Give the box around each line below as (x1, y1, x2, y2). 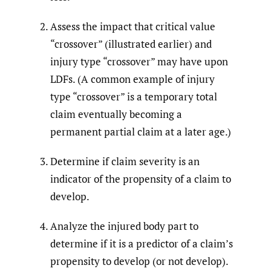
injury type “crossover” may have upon (50, 54, 228, 68)
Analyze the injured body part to (50, 218, 198, 233)
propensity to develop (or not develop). (50, 253, 229, 268)
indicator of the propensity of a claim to (50, 171, 231, 186)
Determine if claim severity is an (50, 154, 200, 168)
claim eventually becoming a (50, 106, 182, 121)
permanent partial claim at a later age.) (50, 124, 231, 139)
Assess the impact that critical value (50, 19, 215, 33)
